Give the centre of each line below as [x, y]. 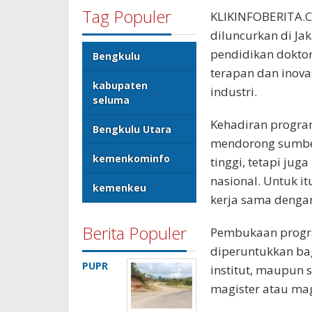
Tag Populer [127, 17]
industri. [233, 92]
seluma [111, 100]
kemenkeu [119, 188]
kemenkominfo [131, 159]
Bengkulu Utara [132, 130]
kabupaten [120, 86]
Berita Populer [134, 233]
